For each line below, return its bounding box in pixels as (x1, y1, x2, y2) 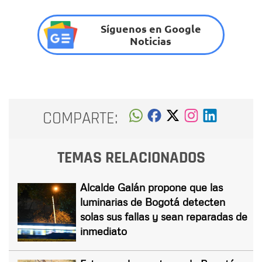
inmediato (80, 224, 127, 237)
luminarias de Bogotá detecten (80, 195, 225, 208)
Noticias (130, 34, 172, 48)
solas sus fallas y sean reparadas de (80, 209, 247, 223)
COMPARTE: (43, 108, 118, 130)
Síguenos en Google (100, 22, 201, 36)
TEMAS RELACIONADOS (57, 147, 205, 168)
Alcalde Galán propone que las (80, 180, 223, 194)
